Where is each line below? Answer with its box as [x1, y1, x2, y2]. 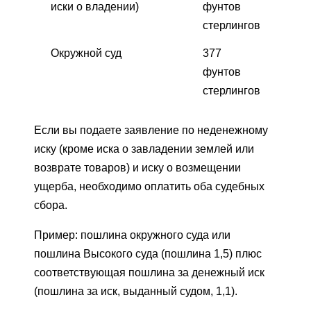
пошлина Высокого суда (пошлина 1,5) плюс [34, 247, 262, 260]
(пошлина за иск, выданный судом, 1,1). [34, 285, 237, 297]
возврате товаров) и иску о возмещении [34, 161, 241, 174]
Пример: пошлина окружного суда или [34, 228, 230, 241]
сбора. [34, 199, 67, 211]
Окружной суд [51, 47, 121, 59]
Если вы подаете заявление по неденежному [34, 124, 268, 136]
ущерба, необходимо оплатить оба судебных [34, 180, 264, 192]
